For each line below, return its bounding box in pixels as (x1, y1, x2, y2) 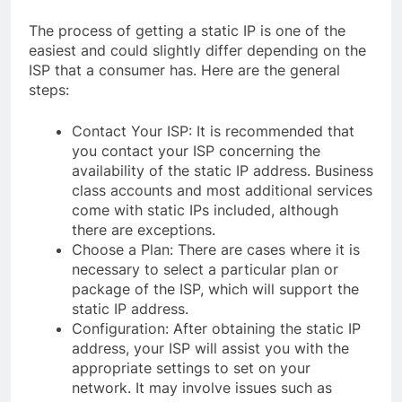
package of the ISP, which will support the (72, 279, 359, 298)
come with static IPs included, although (72, 200, 338, 219)
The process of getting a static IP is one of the (29, 21, 345, 39)
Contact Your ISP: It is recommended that (72, 121, 354, 140)
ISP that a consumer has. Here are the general (29, 60, 340, 79)
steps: (29, 80, 69, 99)
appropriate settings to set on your (72, 358, 310, 377)
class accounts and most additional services (72, 180, 372, 199)
